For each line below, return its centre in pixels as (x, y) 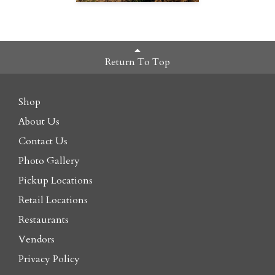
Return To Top (137, 62)
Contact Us (43, 141)
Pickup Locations (56, 180)
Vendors (37, 239)
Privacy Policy (49, 259)
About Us (39, 121)
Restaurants (44, 219)
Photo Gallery (49, 161)
